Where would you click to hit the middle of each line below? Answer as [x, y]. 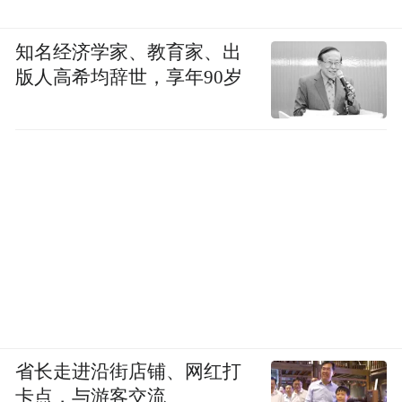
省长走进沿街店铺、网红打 [129, 371]
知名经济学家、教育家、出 [129, 52]
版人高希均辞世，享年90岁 [129, 77]
